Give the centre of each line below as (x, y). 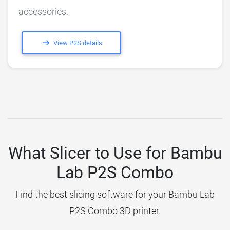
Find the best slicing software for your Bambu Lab (115, 195)
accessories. (43, 11)
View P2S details (77, 43)
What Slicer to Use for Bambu (115, 153)
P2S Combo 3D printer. (115, 211)
